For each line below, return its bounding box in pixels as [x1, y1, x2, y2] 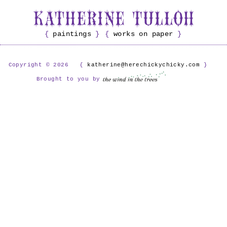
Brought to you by [36, 75, 100, 82]
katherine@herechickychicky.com [87, 62, 200, 68]
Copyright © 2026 [8, 62, 68, 68]
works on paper [113, 29, 173, 38]
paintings [53, 29, 91, 38]
